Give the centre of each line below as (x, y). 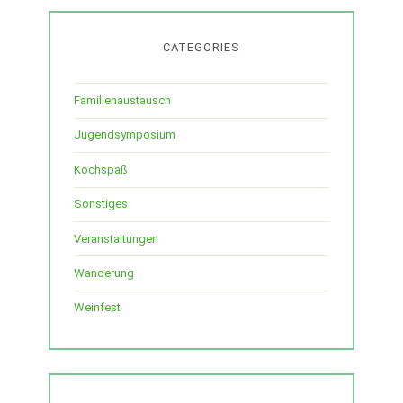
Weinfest (97, 308)
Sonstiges (101, 204)
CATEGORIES (201, 48)
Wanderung (104, 273)
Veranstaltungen (116, 238)
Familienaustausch (122, 101)
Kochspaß (101, 169)
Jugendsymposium (125, 135)
